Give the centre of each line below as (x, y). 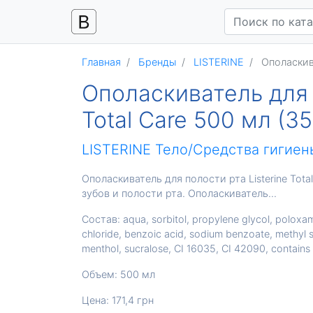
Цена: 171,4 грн (118, 300)
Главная (101, 62)
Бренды (157, 62)
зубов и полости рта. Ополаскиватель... (179, 193)
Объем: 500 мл (118, 274)
